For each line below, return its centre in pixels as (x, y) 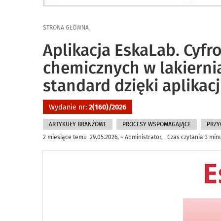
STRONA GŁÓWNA (66, 28)
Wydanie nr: (69, 107)
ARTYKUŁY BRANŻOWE (78, 124)
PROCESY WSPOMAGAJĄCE (157, 124)
